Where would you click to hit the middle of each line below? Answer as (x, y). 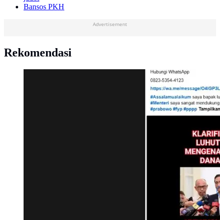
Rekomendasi (38, 53)
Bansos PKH (44, 7)
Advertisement (110, 24)
